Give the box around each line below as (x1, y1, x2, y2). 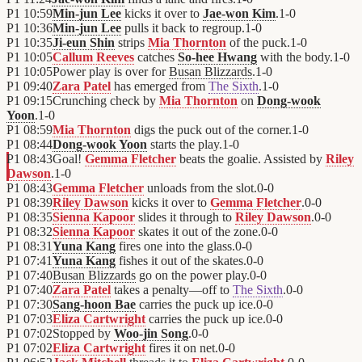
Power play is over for (53, 65, 169, 79)
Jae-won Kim (203, 6, 276, 21)
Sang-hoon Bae (53, 297, 136, 312)
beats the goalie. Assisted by (176, 152, 326, 166)
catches (134, 50, 178, 65)
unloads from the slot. (144, 181, 257, 196)
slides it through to (135, 210, 235, 225)
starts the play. (147, 137, 222, 152)
